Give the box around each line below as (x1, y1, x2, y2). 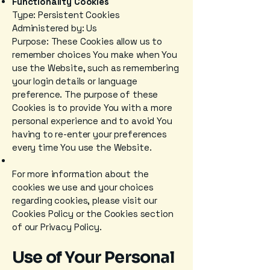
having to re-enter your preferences (12, 128, 167, 140)
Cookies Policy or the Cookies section (12, 208, 174, 219)
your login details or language (12, 75, 137, 87)
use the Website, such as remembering (12, 62, 179, 74)
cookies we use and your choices (12, 181, 154, 193)
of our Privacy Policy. (12, 221, 102, 233)
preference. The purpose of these (12, 89, 159, 100)
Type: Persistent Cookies (12, 9, 120, 20)
